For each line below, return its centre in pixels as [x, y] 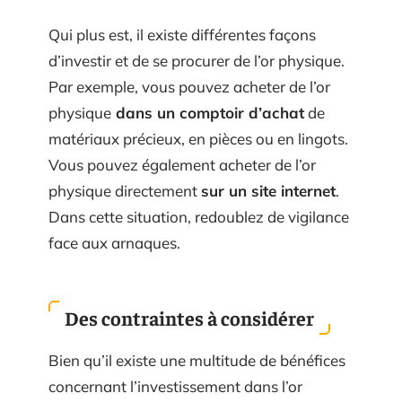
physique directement [125, 190]
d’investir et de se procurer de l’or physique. [197, 60]
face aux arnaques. [114, 242]
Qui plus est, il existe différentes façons [182, 34]
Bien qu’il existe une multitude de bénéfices [197, 360]
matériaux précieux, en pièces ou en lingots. [198, 138]
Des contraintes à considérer [189, 318]
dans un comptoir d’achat [208, 112]
